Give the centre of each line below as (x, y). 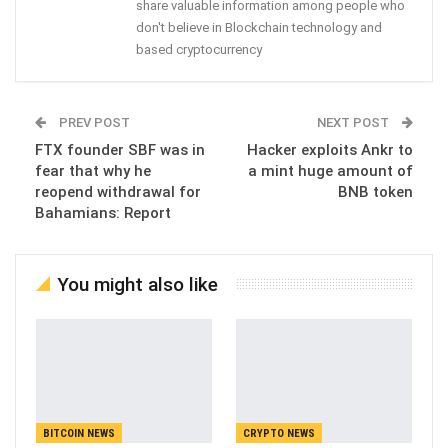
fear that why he (93, 171)
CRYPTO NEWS (279, 433)
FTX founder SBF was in (120, 150)
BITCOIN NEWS (79, 433)
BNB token (375, 192)
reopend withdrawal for (118, 192)
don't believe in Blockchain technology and (259, 28)
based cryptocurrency (199, 50)
